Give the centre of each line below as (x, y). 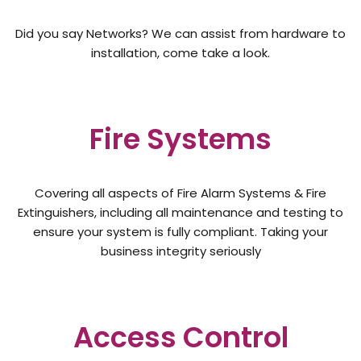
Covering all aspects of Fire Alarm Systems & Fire (180, 193)
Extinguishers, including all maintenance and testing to (180, 212)
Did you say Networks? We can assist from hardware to (180, 33)
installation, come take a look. (180, 52)
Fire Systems (180, 139)
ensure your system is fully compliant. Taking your (180, 231)
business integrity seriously (180, 251)
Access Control (180, 337)
